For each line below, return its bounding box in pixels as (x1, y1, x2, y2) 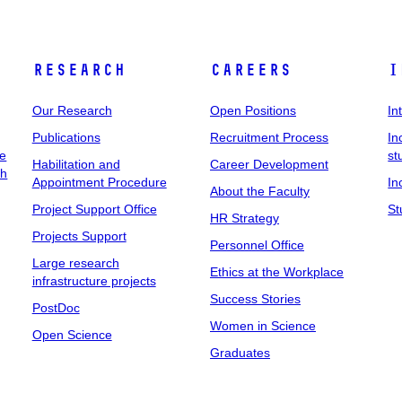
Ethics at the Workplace (209, 264, 344, 279)
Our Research (31, 102, 112, 118)
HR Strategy (209, 210, 279, 225)
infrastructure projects (31, 273, 156, 288)
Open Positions (209, 102, 296, 118)
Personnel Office (209, 237, 304, 252)
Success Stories (209, 291, 301, 306)
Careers (209, 59, 292, 80)
